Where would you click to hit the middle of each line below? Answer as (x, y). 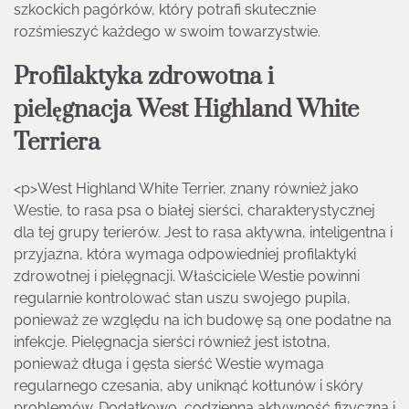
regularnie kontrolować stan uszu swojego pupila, (182, 298)
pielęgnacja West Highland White (186, 110)
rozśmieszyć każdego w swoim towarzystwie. (167, 31)
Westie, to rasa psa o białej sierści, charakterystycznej (194, 210)
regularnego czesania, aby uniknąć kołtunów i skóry (189, 385)
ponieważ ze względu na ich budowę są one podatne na (203, 320)
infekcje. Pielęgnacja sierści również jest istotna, (172, 341)
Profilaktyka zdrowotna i (144, 77)
